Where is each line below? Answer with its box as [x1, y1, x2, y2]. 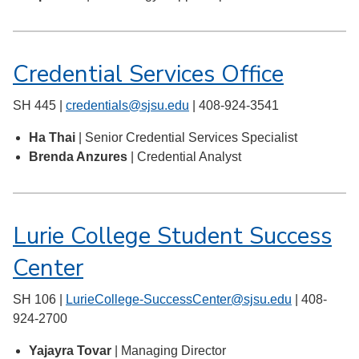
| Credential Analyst [131, 150, 244, 164]
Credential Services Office [13, 58, 284, 91]
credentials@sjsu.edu [66, 99, 189, 113]
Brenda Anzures [29, 150, 131, 164]
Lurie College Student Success [13, 220, 332, 252]
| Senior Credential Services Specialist [79, 131, 297, 145]
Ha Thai [29, 131, 79, 145]
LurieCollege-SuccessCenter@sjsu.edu [66, 292, 292, 307]
